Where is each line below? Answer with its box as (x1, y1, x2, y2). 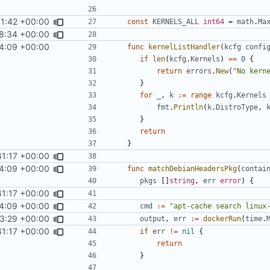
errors (186, 66, 212, 75)
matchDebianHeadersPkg (148, 164, 237, 173)
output (140, 214, 165, 223)
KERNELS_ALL (152, 17, 199, 26)
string (169, 176, 195, 185)
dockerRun (203, 214, 241, 223)
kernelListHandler (148, 42, 220, 51)
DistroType (216, 102, 258, 111)
